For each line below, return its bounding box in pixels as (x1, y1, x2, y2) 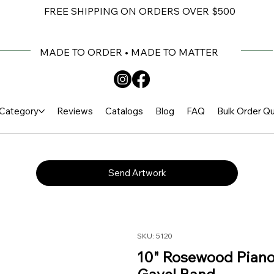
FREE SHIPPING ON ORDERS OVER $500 (43, 5, 235, 18)
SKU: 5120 (137, 231, 172, 241)
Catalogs (105, 105, 143, 117)
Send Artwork (108, 167, 166, 179)
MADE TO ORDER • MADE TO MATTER (40, 46, 219, 59)
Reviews (56, 105, 93, 117)
